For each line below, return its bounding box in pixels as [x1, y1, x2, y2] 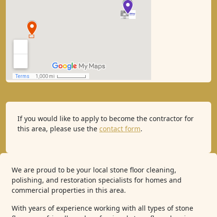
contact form [99, 124, 140, 133]
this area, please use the [17, 124, 99, 133]
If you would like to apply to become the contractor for [17, 114, 194, 123]
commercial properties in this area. [12, 186, 126, 195]
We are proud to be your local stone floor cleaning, [12, 165, 176, 174]
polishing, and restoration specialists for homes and [12, 175, 182, 185]
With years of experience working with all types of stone [12, 203, 193, 213]
